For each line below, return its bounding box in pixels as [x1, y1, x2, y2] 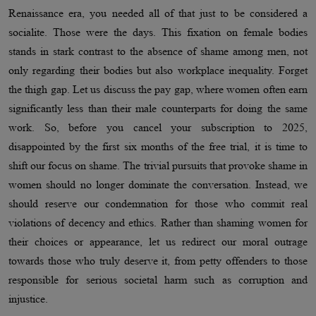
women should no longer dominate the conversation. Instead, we [8, 178, 308, 191]
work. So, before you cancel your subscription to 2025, [8, 121, 308, 134]
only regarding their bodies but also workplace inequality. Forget [8, 64, 308, 77]
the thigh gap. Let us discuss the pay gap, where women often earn [8, 83, 308, 96]
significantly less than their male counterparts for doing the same [8, 102, 308, 115]
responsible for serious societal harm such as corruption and [8, 274, 308, 286]
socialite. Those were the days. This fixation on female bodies [8, 26, 308, 39]
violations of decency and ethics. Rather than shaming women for [8, 217, 308, 229]
